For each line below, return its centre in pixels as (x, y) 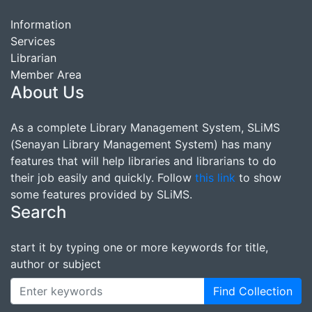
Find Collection (253, 291)
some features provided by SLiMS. (101, 194)
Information (41, 24)
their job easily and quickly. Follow (103, 178)
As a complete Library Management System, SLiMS (145, 127)
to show (258, 178)
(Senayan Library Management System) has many (141, 144)
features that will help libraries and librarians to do (143, 161)
